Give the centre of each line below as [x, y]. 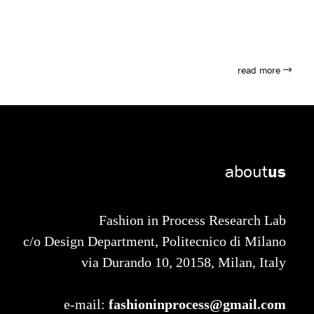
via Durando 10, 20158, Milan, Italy [184, 263]
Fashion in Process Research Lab [192, 221]
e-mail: [86, 305]
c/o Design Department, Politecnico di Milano [155, 242]
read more [260, 70]
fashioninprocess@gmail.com [197, 305]
